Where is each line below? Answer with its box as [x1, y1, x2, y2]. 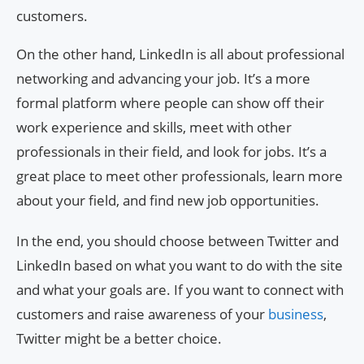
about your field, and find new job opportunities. [16, 190, 319, 210]
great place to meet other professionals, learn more [16, 166, 343, 185]
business [268, 304, 323, 323]
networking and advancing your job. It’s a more [16, 68, 310, 88]
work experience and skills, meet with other [16, 117, 292, 136]
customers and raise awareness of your [16, 304, 268, 323]
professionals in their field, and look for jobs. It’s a [16, 141, 327, 161]
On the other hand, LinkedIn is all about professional [16, 44, 344, 63]
